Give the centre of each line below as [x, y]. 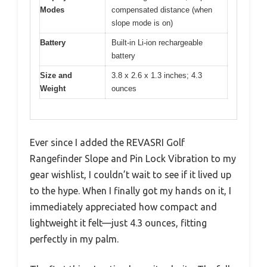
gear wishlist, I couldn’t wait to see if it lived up [131, 175]
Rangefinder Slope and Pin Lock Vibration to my [133, 159]
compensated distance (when [162, 10]
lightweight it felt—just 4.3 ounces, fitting [118, 223]
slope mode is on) [142, 23]
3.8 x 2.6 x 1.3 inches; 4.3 [157, 75]
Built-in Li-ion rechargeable [157, 42]
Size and [56, 75]
